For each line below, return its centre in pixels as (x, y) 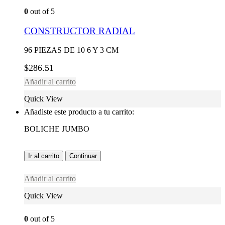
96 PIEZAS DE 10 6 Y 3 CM (71, 50)
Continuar (83, 156)
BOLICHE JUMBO (57, 129)
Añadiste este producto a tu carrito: (79, 112)
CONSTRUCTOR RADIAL (80, 31)
